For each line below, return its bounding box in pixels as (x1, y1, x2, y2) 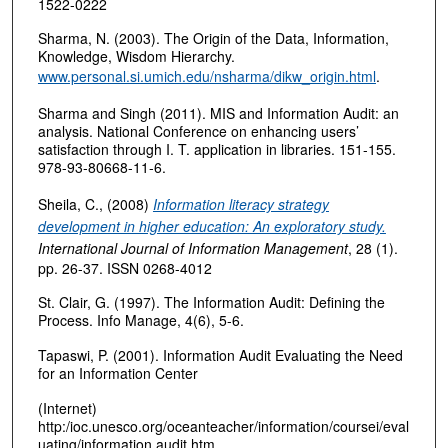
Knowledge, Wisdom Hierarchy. (37, 46, 235, 67)
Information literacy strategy (152, 193, 329, 214)
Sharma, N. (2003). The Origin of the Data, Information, (37, 28, 389, 49)
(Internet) (37, 397, 97, 418)
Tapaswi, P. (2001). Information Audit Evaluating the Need (37, 345, 403, 366)
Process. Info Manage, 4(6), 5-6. (37, 310, 244, 331)
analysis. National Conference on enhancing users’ (37, 121, 359, 142)
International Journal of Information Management (37, 237, 348, 258)
